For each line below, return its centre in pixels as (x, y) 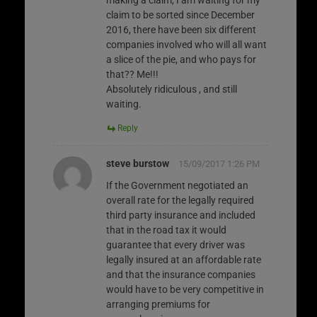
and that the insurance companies (181, 274)
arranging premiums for (158, 304)
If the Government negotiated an (177, 185)
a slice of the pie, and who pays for (181, 59)
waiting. (124, 104)
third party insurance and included (181, 215)
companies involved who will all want (186, 44)
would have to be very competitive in (185, 289)
